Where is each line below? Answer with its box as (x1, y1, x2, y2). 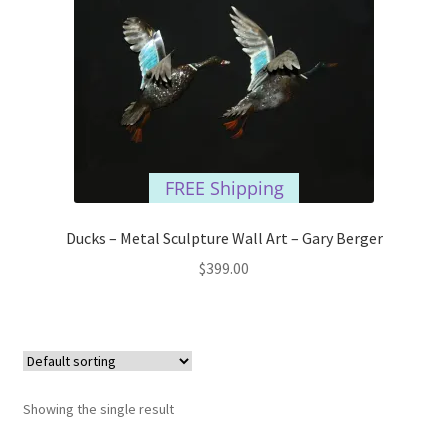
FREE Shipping (164, 175, 284, 200)
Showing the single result (22, 399, 174, 418)
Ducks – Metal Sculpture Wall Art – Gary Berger (65, 227, 383, 248)
